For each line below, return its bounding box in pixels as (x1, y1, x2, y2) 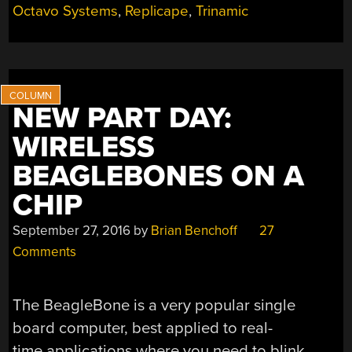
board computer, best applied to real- (13, 318, 273, 339)
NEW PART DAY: (13, 100, 233, 136)
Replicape (125, 2, 189, 20)
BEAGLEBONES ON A (13, 158, 305, 194)
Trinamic (196, 2, 249, 20)
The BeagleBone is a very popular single (13, 295, 296, 316)
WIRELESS (13, 129, 156, 165)
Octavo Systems (13, 2, 119, 20)
